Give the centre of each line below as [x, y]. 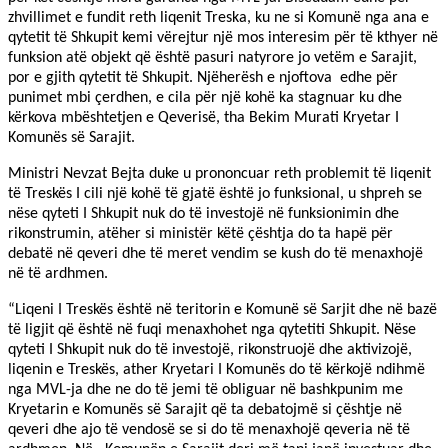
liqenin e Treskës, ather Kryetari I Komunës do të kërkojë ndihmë [216, 370]
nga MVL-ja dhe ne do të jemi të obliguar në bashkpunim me [205, 390]
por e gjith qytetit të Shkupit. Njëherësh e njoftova [172, 78]
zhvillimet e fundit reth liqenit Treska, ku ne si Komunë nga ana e [218, 18]
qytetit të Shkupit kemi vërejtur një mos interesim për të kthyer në [223, 38]
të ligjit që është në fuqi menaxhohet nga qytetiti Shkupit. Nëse [212, 330]
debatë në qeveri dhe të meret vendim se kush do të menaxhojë [215, 254]
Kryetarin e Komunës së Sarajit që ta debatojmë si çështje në [205, 410]
